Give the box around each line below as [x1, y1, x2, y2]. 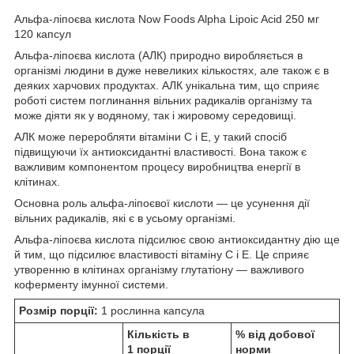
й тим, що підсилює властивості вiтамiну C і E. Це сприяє [14, 247, 309, 261]
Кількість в [127, 327, 190, 341]
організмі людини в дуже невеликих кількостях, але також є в [14, 63, 329, 77]
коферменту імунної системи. [14, 277, 168, 291]
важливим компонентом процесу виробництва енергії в [14, 160, 300, 173]
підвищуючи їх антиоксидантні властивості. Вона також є [14, 145, 307, 158]
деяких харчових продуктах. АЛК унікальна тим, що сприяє [14, 78, 319, 92]
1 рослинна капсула [98, 303, 205, 317]
